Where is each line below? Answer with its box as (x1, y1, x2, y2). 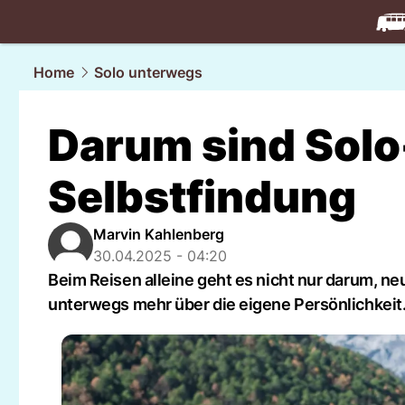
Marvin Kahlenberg (93, 225, 224, 243)
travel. (332, 33, 374, 52)
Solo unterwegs (94, 63, 202, 81)
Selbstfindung (48, 170, 356, 223)
